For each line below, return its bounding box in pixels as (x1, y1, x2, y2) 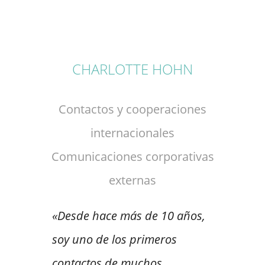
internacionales (91, 125, 174, 141)
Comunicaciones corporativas (51, 148, 214, 165)
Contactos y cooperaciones (59, 101, 206, 118)
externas (109, 172, 156, 189)
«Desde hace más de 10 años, (52, 208, 205, 224)
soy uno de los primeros (52, 231, 177, 248)
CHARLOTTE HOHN (72, 59, 193, 79)
